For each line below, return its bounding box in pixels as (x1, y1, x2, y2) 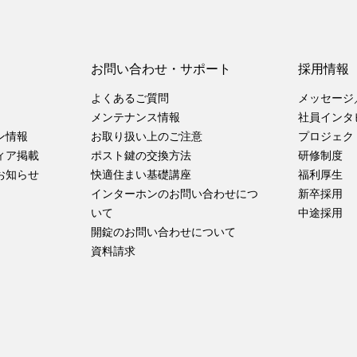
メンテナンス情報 (90, 110, 180, 124)
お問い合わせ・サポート (90, 61, 231, 76)
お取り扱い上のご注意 (90, 129, 202, 143)
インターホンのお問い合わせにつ (90, 186, 258, 200)
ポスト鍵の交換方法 (90, 148, 191, 162)
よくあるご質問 (90, 91, 169, 104)
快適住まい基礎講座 (90, 167, 191, 181)
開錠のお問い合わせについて (90, 225, 236, 238)
